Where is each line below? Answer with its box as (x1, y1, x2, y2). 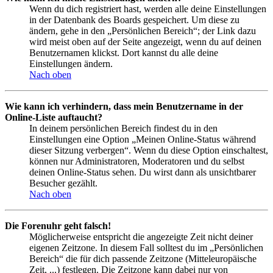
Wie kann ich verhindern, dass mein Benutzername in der (5, 101, 243, 112)
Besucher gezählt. (29, 178, 97, 189)
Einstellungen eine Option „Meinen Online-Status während (29, 134, 256, 145)
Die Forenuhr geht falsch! (5, 221, 111, 232)
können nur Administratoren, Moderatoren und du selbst (29, 156, 244, 167)
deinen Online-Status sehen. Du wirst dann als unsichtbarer (29, 167, 256, 178)
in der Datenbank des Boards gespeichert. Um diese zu (29, 15, 239, 26)
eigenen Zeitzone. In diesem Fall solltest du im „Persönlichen (29, 243, 263, 253)
